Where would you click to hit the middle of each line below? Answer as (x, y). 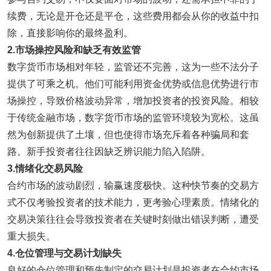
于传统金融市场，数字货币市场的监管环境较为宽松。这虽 (133, 118)
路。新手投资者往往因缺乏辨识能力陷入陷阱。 (109, 152)
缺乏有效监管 (112, 50)
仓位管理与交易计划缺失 (68, 253)
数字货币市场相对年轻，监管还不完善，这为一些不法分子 (133, 67)
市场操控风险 (44, 50)
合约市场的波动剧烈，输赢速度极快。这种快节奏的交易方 (133, 185)
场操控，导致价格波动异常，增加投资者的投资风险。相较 (133, 101)
